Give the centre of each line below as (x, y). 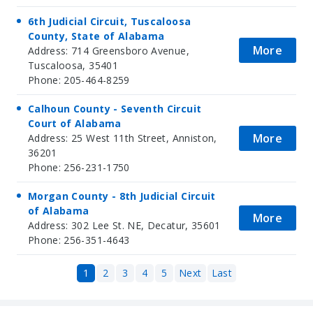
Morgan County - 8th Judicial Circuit (122, 196)
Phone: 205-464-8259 (79, 80)
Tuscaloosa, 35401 (73, 65)
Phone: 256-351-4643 (79, 240)
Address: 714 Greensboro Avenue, (109, 50)
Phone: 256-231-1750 (79, 168)
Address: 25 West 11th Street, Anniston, (123, 138)
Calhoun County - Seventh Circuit (115, 109)
